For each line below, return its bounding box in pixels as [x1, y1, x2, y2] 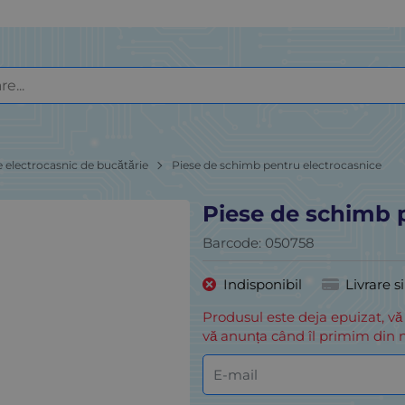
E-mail [213, 366, 259, 384]
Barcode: [202, 234, 265, 252]
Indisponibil [222, 275, 302, 293]
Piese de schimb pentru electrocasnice [172, 157, 382, 172]
